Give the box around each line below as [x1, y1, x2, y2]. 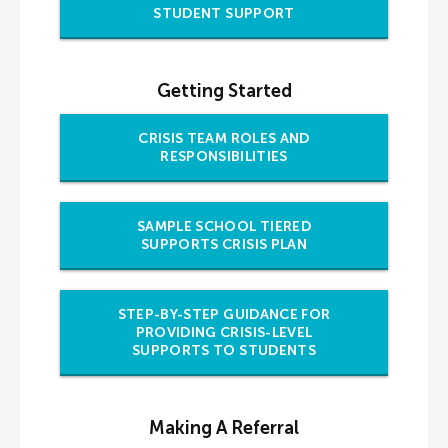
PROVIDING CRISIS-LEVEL [135, 324, 313, 341]
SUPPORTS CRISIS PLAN [140, 236, 307, 253]
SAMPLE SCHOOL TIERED [136, 218, 311, 235]
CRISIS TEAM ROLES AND [138, 130, 310, 147]
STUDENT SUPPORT [153, 5, 295, 22]
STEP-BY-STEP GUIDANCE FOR [117, 306, 331, 323]
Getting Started [156, 80, 292, 102]
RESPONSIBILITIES [160, 148, 288, 165]
